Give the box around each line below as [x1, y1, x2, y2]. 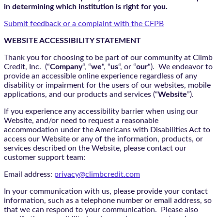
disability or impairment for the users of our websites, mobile [4, 81, 211, 89]
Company [50, 62, 82, 71]
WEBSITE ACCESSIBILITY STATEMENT [4, 36, 143, 45]
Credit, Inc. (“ [4, 62, 50, 71]
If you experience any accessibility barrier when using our [4, 107, 198, 115]
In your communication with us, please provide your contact [4, 187, 208, 195]
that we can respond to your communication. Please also [4, 205, 198, 214]
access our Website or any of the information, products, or [4, 135, 203, 143]
